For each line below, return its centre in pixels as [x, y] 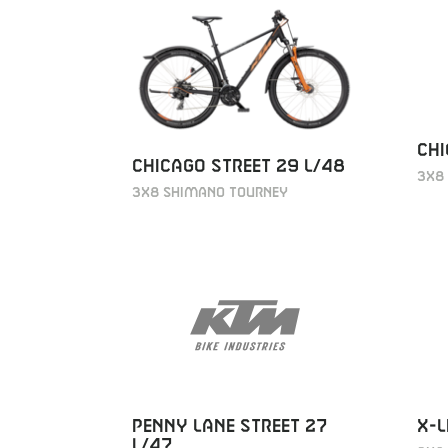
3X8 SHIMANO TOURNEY [210, 193]
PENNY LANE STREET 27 [229, 427]
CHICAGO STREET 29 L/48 [238, 167]
